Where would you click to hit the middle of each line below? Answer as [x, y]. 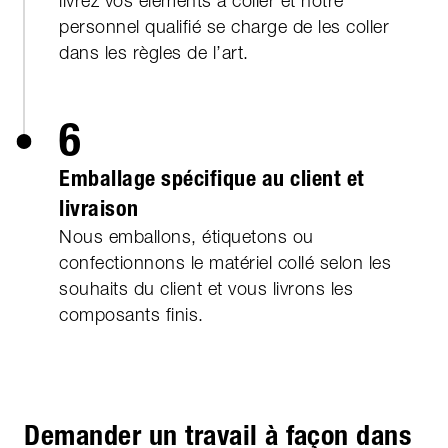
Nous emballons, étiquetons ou [186, 237]
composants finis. [131, 315]
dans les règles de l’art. [154, 53]
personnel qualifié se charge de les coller [224, 27]
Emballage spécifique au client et [212, 179]
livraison [99, 209]
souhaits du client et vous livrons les [206, 289]
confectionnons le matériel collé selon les [225, 263]
